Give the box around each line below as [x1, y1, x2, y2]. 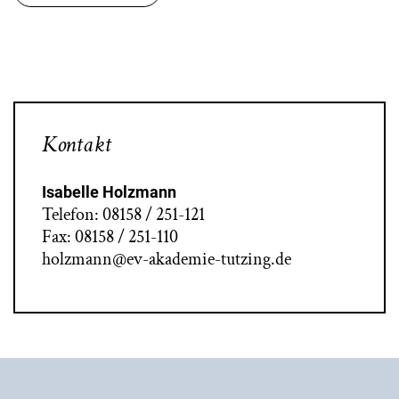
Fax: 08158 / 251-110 [42, 224, 178, 248]
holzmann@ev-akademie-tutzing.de [42, 247, 291, 271]
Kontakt [42, 128, 111, 159]
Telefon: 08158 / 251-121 [42, 202, 205, 226]
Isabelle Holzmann [42, 182, 176, 201]
